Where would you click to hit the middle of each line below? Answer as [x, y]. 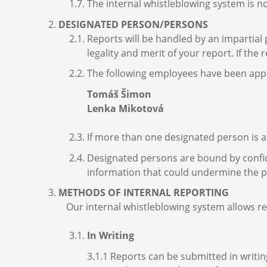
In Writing [111, 236]
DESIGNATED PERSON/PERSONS [133, 24]
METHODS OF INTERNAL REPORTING [144, 193]
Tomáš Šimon [119, 94]
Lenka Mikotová [125, 109]
